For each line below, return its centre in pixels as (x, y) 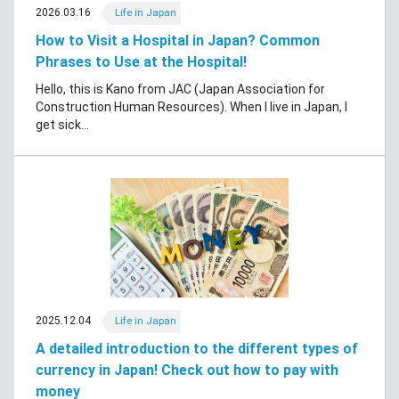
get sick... (62, 125)
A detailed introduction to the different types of (197, 348)
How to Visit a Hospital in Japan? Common (178, 41)
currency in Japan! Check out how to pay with (187, 370)
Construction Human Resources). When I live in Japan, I (191, 107)
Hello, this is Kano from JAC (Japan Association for (180, 90)
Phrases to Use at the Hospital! (141, 62)
